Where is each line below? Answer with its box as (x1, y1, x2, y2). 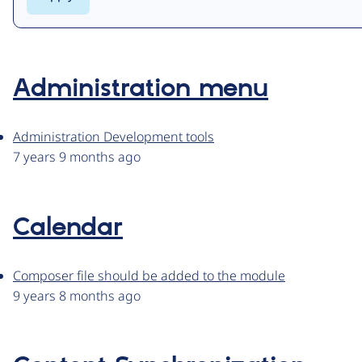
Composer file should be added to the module (13, 267, 285, 285)
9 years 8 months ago (13, 287, 141, 305)
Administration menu (13, 73, 268, 106)
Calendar (13, 212, 123, 245)
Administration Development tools (13, 128, 214, 146)
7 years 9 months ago (13, 148, 141, 166)
